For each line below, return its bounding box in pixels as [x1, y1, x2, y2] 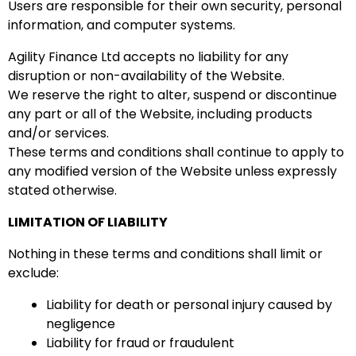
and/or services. [8, 124, 109, 142]
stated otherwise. [8, 181, 117, 199]
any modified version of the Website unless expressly [8, 162, 337, 180]
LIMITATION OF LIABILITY [8, 213, 168, 231]
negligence [46, 315, 115, 333]
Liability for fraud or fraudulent [46, 334, 234, 352]
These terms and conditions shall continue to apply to [8, 143, 344, 161]
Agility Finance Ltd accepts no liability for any [8, 48, 288, 66]
